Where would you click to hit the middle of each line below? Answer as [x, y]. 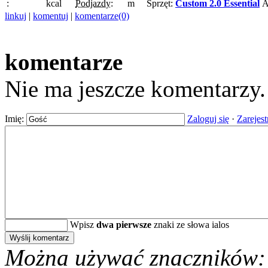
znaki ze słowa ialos [190, 225]
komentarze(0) [102, 16]
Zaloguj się [208, 119]
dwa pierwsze [124, 225]
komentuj [51, 16]
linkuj [16, 16]
